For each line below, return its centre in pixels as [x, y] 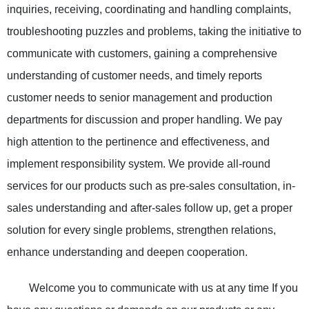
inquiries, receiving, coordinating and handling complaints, [149, 9]
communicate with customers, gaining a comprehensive [142, 53]
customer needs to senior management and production [140, 98]
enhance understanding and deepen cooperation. [127, 252]
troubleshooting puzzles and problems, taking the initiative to [154, 31]
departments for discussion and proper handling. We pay [144, 120]
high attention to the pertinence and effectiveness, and [138, 142]
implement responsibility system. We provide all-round [139, 164]
